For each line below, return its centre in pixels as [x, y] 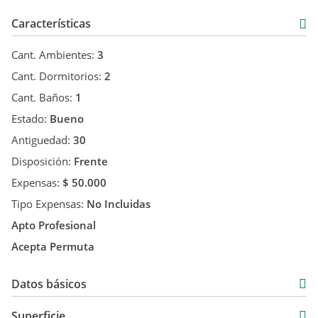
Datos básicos [49, 284]
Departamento [130, 304]
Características [51, 23]
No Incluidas [119, 204]
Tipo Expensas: [49, 204]
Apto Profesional [54, 225]
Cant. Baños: [43, 97]
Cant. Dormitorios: [58, 76]
